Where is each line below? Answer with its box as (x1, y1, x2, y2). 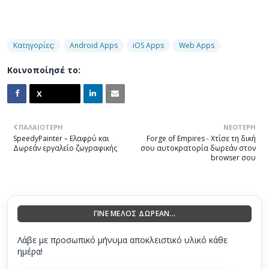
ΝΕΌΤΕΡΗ (223, 122, 256, 131)
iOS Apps (133, 40, 164, 50)
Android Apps (70, 40, 118, 50)
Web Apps (179, 40, 214, 50)
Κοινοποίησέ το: (7, 64, 80, 76)
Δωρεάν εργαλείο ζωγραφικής (13, 142, 117, 153)
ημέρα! (17, 245, 43, 257)
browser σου (211, 152, 256, 163)
